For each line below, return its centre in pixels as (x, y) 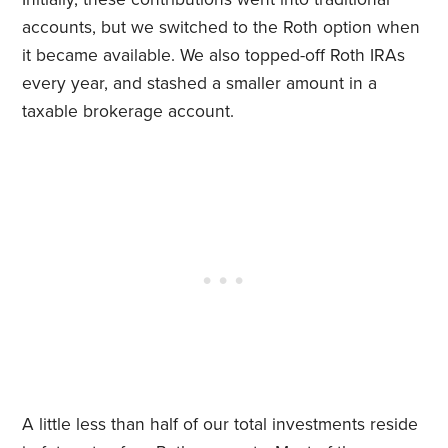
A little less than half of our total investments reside (220, 425)
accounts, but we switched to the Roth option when (221, 28)
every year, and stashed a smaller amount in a (200, 84)
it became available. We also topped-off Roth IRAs (214, 56)
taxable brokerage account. (128, 112)
